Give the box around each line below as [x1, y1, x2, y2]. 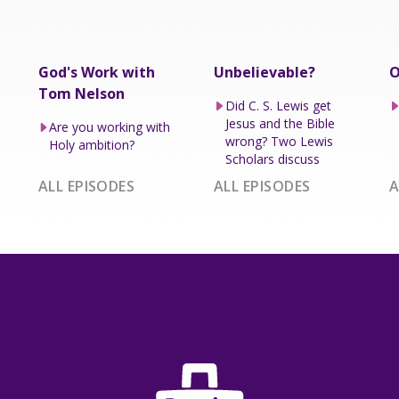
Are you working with [49, 118, 171, 135]
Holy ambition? [49, 135, 135, 153]
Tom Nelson [37, 83, 125, 103]
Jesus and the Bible [224, 114, 335, 132]
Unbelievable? [213, 61, 315, 82]
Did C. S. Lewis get [224, 96, 331, 114]
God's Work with [37, 61, 155, 82]
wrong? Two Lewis [224, 132, 333, 150]
